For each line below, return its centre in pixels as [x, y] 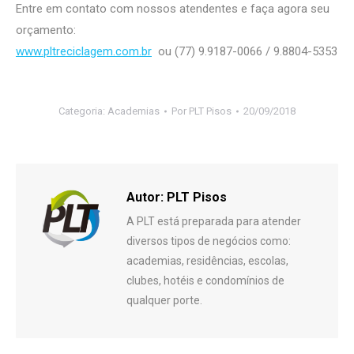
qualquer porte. [164, 301]
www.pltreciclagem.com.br [84, 52]
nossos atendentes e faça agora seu [232, 9]
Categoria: [83, 111]
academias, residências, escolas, [207, 261]
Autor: [145, 198]
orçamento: [46, 30]
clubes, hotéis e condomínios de [205, 281]
